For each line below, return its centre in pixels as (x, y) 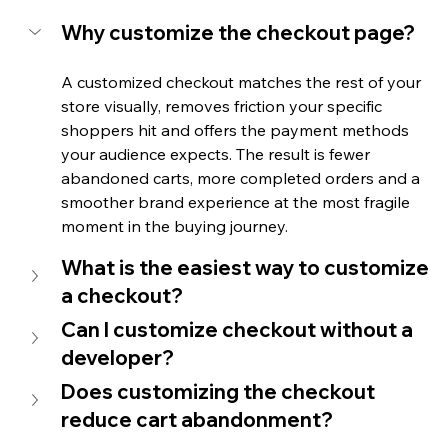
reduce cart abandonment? (196, 420)
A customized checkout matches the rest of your (242, 82)
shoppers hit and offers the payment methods (236, 130)
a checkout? (121, 296)
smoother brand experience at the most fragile (237, 202)
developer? (117, 358)
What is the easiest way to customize (246, 268)
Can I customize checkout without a (238, 330)
